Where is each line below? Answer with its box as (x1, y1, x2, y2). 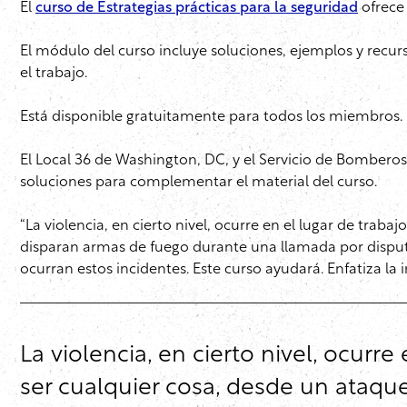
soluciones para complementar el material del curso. (20, 175, 377, 191)
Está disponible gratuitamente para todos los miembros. (20, 110, 402, 125)
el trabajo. (20, 66, 87, 82)
